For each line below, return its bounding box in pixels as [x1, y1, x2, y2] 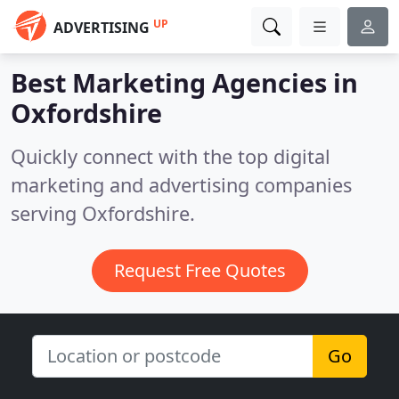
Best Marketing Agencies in [11, 65, 358, 100]
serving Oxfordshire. [11, 200, 195, 226]
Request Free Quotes [113, 258, 286, 282]
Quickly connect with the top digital [11, 143, 330, 169]
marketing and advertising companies [11, 172, 352, 198]
